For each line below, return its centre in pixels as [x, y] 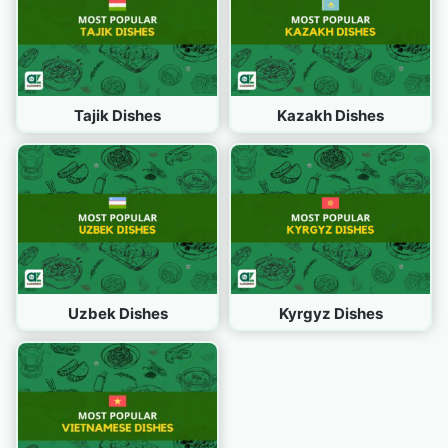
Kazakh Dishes [330, 115]
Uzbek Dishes [117, 314]
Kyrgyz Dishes [330, 314]
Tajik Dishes [117, 115]
